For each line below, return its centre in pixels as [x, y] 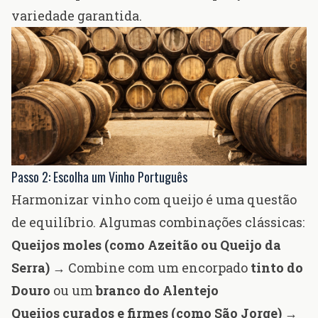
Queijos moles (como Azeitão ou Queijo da [146, 245]
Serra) [31, 268]
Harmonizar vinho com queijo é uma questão [154, 200]
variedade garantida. [77, 16]
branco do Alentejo [157, 291]
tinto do [277, 268]
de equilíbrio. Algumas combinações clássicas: [158, 223]
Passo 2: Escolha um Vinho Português [99, 177]
